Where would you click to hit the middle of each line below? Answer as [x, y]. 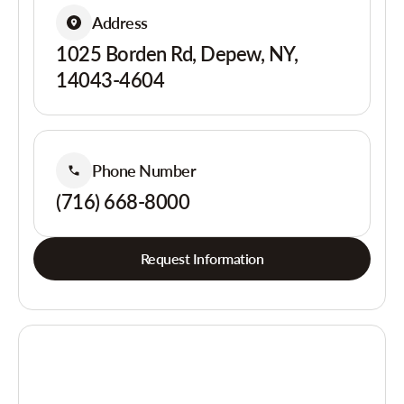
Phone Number [144, 170]
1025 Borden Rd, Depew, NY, [177, 54]
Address [120, 22]
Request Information [202, 258]
